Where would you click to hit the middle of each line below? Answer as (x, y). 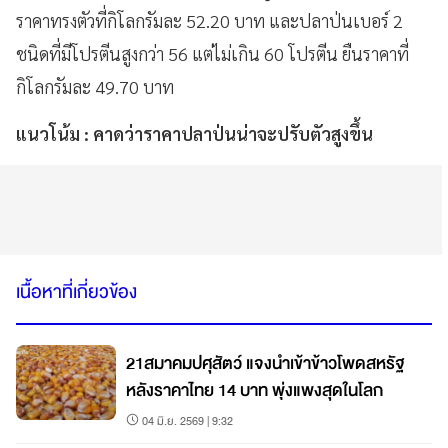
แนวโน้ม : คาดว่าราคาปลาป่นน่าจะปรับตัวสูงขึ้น (194, 133)
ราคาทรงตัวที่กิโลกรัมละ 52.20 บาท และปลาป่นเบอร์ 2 (209, 20)
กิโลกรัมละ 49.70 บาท (95, 86)
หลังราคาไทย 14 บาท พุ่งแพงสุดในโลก (254, 390)
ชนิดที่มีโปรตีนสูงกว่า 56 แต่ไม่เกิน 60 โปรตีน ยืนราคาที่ (212, 53)
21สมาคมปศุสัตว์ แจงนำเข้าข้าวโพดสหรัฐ (265, 363)
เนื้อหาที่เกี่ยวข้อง (76, 291)
